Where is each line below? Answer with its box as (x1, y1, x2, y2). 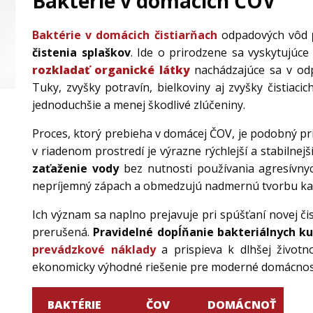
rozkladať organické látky (32, 62, 190, 78)
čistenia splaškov (32, 45, 131, 61)
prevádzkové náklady (32, 242, 156, 258)
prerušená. (32, 224, 94, 240)
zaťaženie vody (32, 161, 119, 177)
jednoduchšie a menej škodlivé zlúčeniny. (32, 97, 245, 113)
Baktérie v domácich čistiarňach (32, 27, 217, 43)
